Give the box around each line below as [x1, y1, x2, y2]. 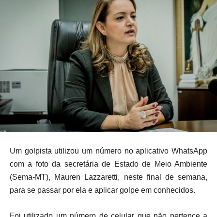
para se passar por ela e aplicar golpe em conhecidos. [10, 186, 199, 194]
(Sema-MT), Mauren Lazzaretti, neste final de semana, [10, 172, 207, 181]
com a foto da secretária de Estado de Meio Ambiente [10, 159, 207, 168]
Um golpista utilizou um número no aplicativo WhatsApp [10, 146, 207, 155]
